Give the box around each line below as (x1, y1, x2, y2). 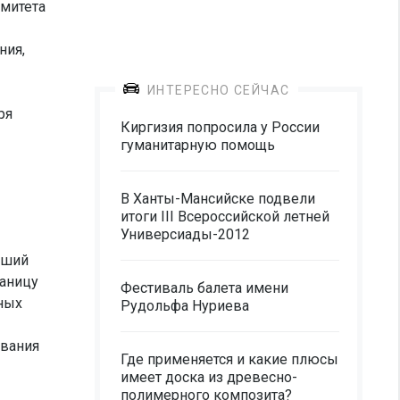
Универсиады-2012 (121, 226, 250, 243)
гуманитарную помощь (121, 137, 275, 154)
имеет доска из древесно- (121, 369, 297, 386)
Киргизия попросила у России (121, 119, 320, 136)
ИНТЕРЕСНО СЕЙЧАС (147, 83, 290, 97)
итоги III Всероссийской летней (121, 208, 329, 225)
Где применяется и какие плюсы (121, 351, 338, 368)
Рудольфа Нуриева (121, 297, 249, 314)
